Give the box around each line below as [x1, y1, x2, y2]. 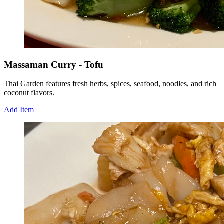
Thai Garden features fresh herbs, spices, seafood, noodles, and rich [4, 79, 216, 88]
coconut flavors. [4, 88, 54, 97]
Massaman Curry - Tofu [4, 59, 103, 70]
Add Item [4, 105, 34, 114]
